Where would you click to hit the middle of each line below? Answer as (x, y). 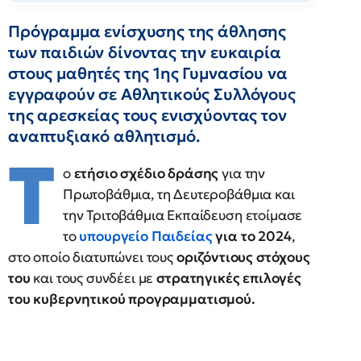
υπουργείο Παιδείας (146, 236)
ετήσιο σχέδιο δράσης (146, 173)
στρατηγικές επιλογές (229, 278)
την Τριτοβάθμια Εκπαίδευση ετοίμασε (183, 215)
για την (242, 173)
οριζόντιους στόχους (243, 257)
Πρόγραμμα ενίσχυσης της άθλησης (147, 31)
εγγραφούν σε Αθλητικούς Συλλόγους (152, 94)
